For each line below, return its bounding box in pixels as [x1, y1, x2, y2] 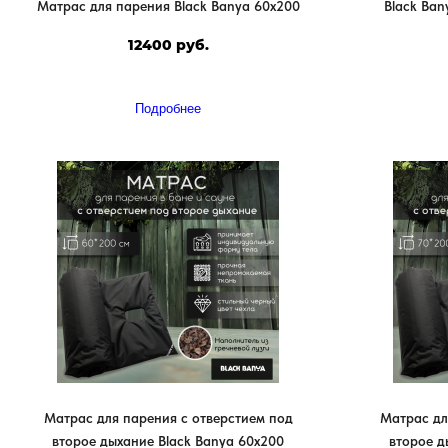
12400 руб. [127, 36, 209, 55]
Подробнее [135, 100, 201, 116]
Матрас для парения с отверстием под [43, 409, 293, 426]
